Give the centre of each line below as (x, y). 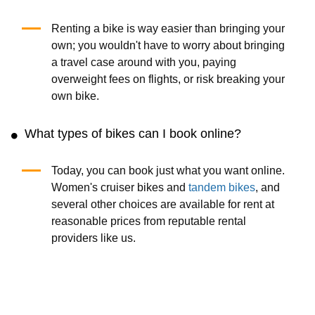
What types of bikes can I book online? (133, 134)
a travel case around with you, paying (143, 62)
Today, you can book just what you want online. (168, 171)
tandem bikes (221, 187)
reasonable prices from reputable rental (148, 221)
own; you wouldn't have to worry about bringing (168, 45)
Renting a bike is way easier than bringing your (168, 28)
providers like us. (93, 238)
